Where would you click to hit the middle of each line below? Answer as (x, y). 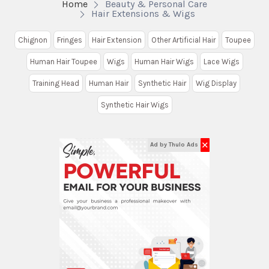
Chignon (33, 40)
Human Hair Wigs (164, 62)
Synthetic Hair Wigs (134, 105)
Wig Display (216, 83)
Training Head (56, 83)
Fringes (70, 40)
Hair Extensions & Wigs (143, 14)
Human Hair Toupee (63, 62)
